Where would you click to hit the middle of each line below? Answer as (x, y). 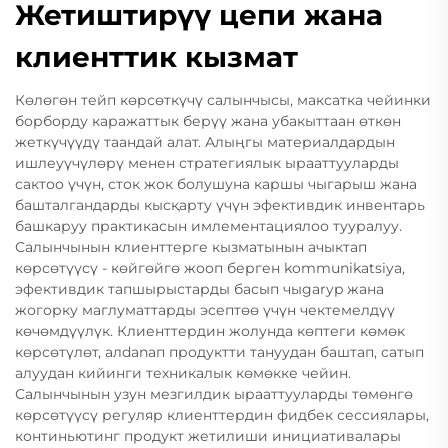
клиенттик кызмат (156, 57)
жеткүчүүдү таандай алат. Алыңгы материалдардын (205, 142)
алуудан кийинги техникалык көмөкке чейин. (183, 373)
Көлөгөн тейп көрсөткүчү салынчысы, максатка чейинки (223, 100)
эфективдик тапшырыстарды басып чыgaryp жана (199, 289)
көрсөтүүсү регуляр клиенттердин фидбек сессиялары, (222, 415)
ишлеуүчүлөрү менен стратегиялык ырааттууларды (207, 163)
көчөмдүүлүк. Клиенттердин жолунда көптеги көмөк (210, 331)
